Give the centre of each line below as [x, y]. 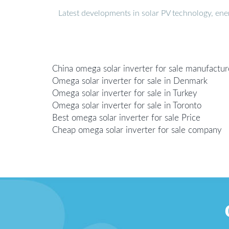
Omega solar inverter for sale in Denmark [130, 81]
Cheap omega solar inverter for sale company [137, 130]
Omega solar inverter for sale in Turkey [125, 93]
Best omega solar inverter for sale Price [126, 118]
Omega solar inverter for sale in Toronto [127, 105]
